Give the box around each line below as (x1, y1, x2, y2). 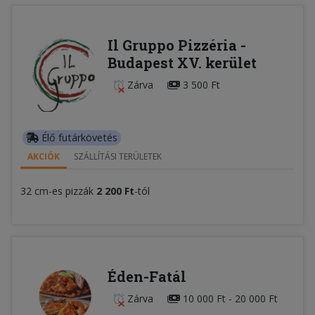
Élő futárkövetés (39, 130, 117, 144)
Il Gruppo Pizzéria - (107, 35, 246, 54)
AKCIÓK (27, 150, 60, 162)
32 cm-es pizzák (20, 184, 96, 198)
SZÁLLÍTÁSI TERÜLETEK (74, 150, 162, 162)
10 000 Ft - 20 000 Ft (179, 291, 278, 305)
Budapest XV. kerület (107, 53, 257, 72)
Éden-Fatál (107, 266, 186, 285)
